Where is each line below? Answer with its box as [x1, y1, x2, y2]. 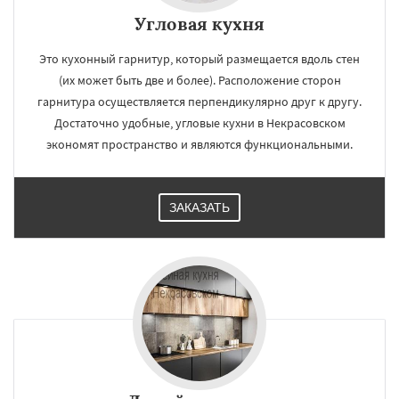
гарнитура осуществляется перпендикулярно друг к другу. [37, 94, 362, 110]
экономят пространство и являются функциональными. [46, 136, 353, 152]
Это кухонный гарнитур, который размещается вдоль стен [39, 51, 360, 67]
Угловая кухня [134, 12, 265, 35]
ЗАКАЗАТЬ [169, 200, 230, 215]
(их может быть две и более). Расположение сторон [58, 72, 341, 88]
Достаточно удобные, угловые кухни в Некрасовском [53, 115, 346, 131]
